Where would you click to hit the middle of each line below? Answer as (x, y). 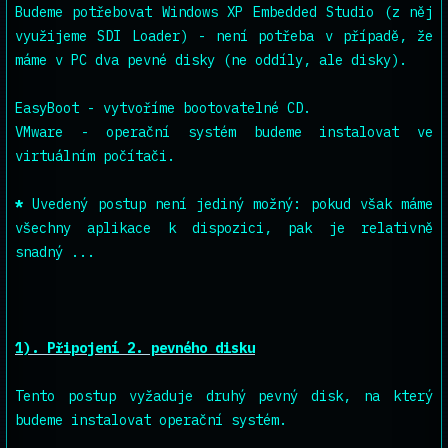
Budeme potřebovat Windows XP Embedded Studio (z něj (224, 12)
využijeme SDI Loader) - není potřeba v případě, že (224, 36)
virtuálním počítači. (95, 156)
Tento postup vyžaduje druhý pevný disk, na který (224, 396)
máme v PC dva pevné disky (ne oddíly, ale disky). (211, 60)
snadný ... (55, 252)
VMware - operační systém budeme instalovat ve (224, 132)
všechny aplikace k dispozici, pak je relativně (224, 228)
